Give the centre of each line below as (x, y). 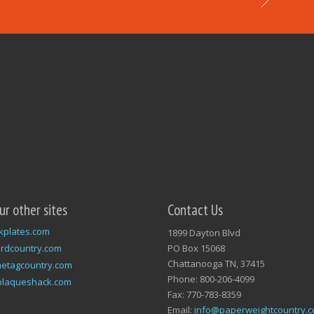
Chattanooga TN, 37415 (216, 263)
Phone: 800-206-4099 (211, 279)
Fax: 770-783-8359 (204, 294)
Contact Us (195, 210)
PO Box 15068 (196, 248)
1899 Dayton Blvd (204, 232)
